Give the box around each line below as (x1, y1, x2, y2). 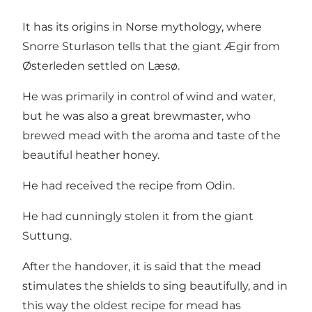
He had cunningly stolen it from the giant (22, 210, 253, 224)
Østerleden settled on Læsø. (22, 59, 180, 73)
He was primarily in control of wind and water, (22, 90, 275, 104)
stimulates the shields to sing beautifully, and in (22, 279, 288, 293)
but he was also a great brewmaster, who (22, 109, 251, 123)
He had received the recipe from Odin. (22, 179, 235, 193)
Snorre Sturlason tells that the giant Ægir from (22, 40, 280, 54)
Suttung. (22, 229, 72, 243)
